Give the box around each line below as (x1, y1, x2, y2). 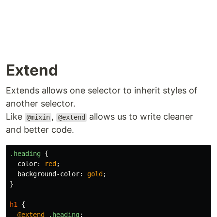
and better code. (6, 124, 74, 135)
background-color (17, 170, 79, 178)
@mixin (26, 113, 50, 122)
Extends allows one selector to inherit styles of (6, 85, 198, 96)
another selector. (6, 98, 76, 109)
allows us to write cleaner (87, 111, 194, 122)
